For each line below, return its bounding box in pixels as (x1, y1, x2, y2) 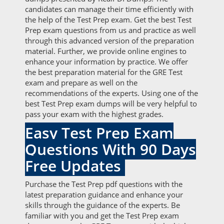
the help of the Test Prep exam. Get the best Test (25, 14, 191, 24)
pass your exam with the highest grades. (25, 109, 165, 119)
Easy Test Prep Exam (25, 122, 173, 143)
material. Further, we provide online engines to (25, 46, 186, 56)
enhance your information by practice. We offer (25, 56, 188, 66)
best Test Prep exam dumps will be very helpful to (25, 98, 197, 108)
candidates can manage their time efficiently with (25, 4, 193, 14)
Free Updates (25, 155, 125, 176)
